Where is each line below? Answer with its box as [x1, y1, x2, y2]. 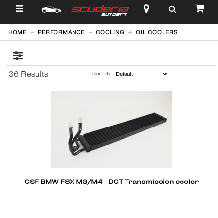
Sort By [92, 70, 111, 77]
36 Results [8, 69, 48, 79]
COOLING [96, 29, 125, 36]
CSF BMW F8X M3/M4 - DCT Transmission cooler [24, 176, 199, 189]
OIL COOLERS [136, 29, 178, 36]
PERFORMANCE [38, 29, 85, 36]
